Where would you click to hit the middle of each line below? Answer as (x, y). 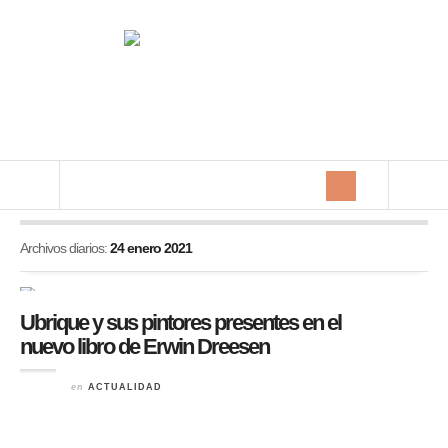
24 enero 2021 (151, 248)
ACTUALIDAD (125, 387)
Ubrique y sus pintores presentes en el (180, 322)
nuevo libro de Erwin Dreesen (144, 346)
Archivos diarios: (65, 248)
